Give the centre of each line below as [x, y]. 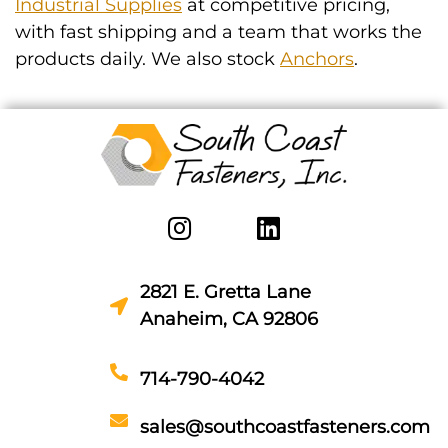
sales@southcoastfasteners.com [285, 427]
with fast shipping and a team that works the [218, 32]
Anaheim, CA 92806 [229, 319]
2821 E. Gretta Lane [225, 292]
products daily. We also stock [147, 59]
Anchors [317, 59]
